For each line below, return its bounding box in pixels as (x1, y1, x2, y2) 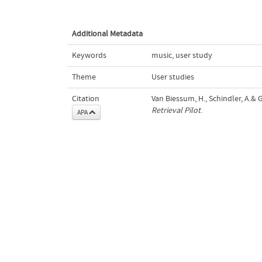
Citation (71, 94, 99, 104)
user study (175, 50, 212, 60)
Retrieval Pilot (151, 105, 201, 115)
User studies (151, 72, 194, 82)
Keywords (71, 50, 106, 60)
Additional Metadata (71, 29, 143, 39)
